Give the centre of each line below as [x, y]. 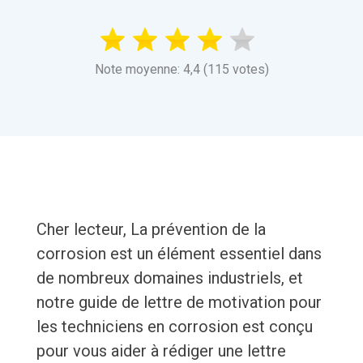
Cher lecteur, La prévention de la [151, 230]
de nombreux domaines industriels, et [169, 278]
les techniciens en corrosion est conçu [174, 327]
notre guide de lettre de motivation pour [179, 303]
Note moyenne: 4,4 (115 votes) [181, 70]
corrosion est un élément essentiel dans [179, 254]
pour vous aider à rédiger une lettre [161, 351]
